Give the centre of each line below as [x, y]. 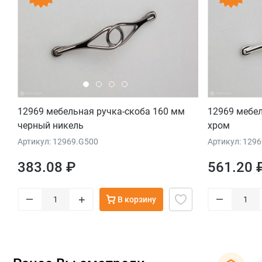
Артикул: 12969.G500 [58, 141]
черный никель [51, 125]
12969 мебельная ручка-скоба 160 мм [101, 111]
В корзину [137, 199]
